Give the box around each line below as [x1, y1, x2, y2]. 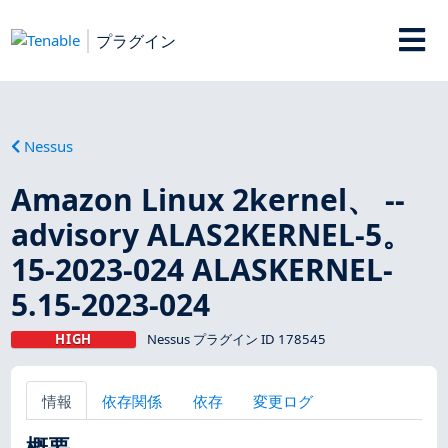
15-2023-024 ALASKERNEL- [11, 248, 394, 290]
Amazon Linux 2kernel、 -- [11, 178, 406, 220]
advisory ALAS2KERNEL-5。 [11, 213, 413, 255]
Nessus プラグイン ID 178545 [146, 329, 326, 348]
